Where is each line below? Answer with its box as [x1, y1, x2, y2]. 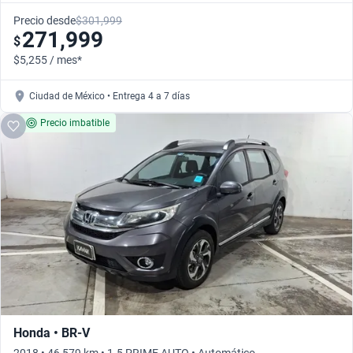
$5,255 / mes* [13, 54, 82, 67]
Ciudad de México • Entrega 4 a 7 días [29, 91, 190, 102]
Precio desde [13, 14, 76, 28]
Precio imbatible [40, 117, 110, 129]
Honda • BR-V [13, 325, 90, 341]
